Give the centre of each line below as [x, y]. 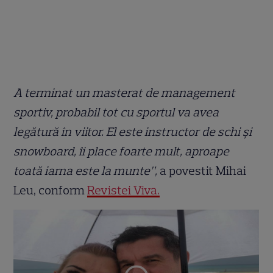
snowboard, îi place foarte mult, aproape [122, 151]
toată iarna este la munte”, [86, 171]
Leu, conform [51, 190]
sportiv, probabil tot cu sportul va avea [116, 112]
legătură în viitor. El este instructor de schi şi [133, 132]
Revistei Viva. [124, 190]
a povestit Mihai [202, 171]
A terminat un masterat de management [125, 93]
